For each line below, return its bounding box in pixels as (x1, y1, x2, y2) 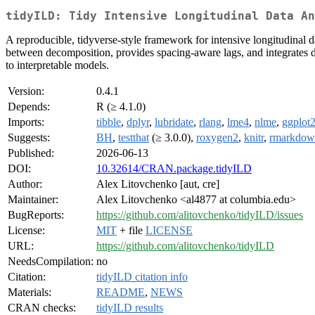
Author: (8, 178, 42, 191)
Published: (8, 147, 54, 160)
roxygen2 (196, 131, 238, 144)
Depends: (8, 101, 50, 113)
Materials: (8, 286, 51, 299)
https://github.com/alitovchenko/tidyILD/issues (96, 209, 303, 221)
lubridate (155, 116, 193, 129)
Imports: (8, 116, 44, 129)
